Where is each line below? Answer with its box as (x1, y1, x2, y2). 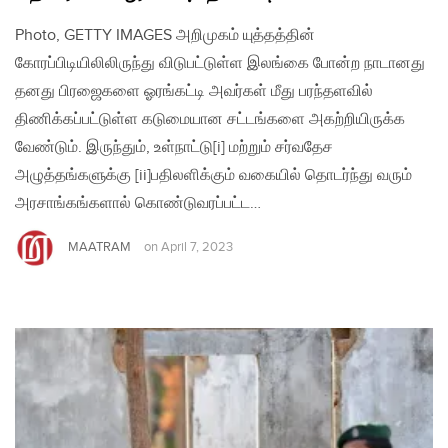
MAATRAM (68, 238, 131, 255)
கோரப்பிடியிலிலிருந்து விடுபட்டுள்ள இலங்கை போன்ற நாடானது (15, 53, 425, 73)
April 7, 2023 (161, 239, 233, 255)
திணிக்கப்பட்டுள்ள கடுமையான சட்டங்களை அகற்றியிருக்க (15, 109, 405, 129)
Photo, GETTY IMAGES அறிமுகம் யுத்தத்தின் (15, 25, 315, 45)
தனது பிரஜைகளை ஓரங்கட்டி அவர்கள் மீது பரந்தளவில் (15, 81, 373, 101)
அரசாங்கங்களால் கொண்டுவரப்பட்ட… (15, 193, 261, 213)
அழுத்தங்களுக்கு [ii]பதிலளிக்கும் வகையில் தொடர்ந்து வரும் (15, 165, 412, 185)
